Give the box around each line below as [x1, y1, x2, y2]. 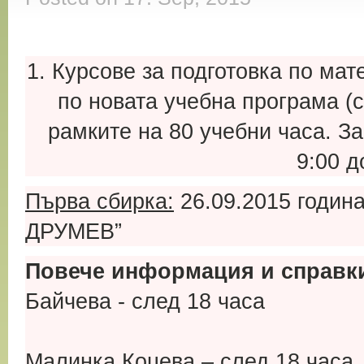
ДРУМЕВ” [25, 219, 122, 244]
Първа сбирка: [25, 188, 174, 214]
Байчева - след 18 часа [25, 288, 265, 314]
